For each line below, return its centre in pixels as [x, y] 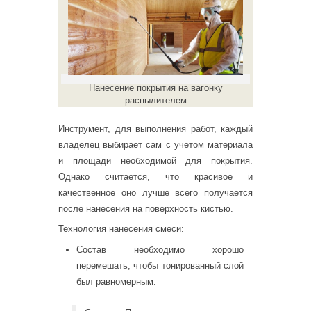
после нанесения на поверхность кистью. [146, 208]
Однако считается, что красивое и [155, 176]
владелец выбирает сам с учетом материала [155, 144]
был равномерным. [116, 281]
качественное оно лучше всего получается [155, 192]
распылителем [155, 100]
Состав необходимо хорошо [160, 249]
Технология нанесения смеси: [121, 229]
